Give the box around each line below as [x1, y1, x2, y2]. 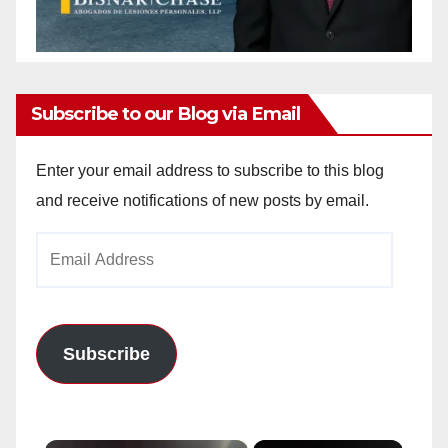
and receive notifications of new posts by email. [36, 191, 369, 209]
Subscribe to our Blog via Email [31, 102, 301, 125]
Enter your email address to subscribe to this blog [36, 161, 384, 179]
